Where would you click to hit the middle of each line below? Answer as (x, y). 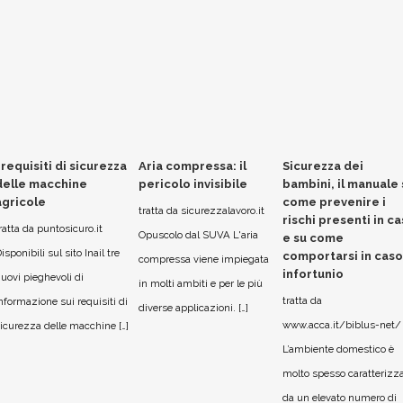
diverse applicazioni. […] (193, 308)
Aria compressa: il (193, 166)
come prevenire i (334, 202)
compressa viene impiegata (204, 259)
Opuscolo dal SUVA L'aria (198, 235)
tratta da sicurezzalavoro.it (201, 210)
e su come (313, 238)
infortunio (313, 274)
